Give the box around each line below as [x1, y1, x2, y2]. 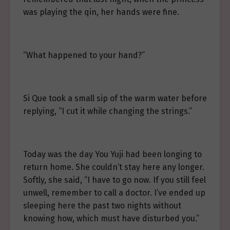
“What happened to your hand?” [23, 50, 145, 60]
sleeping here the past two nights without [23, 201, 181, 210]
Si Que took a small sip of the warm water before [23, 93, 207, 103]
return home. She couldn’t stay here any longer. [23, 162, 204, 172]
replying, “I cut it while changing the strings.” [23, 106, 192, 116]
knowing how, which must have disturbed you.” [23, 214, 199, 223]
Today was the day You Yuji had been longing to [23, 149, 202, 159]
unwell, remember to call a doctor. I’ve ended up [23, 188, 205, 198]
